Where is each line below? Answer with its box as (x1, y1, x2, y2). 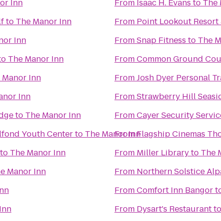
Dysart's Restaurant (137, 203, 212, 215)
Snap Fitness (137, 35, 186, 46)
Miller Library (137, 147, 189, 158)
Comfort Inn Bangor (137, 184, 213, 196)
